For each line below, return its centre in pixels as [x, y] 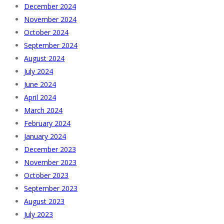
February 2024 [47, 123]
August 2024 [44, 58]
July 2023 [38, 214]
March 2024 [43, 110]
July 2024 [38, 71]
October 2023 [46, 175]
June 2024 [40, 84]
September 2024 [51, 45]
